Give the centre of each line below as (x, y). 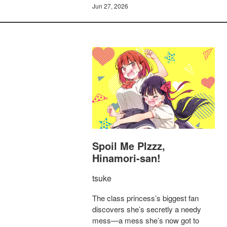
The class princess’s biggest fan (145, 198)
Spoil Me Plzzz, (129, 146)
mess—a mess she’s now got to (146, 220)
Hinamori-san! (126, 158)
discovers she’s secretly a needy (147, 209)
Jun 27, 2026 (110, 6)
